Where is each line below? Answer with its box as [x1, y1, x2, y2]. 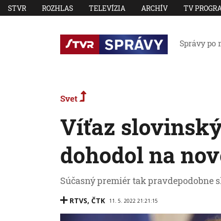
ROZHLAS [42, 3, 73, 13]
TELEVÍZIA [89, 3, 125, 13]
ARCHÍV [141, 3, 168, 13]
